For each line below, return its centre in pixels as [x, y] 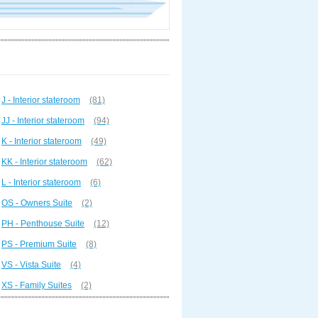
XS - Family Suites [37, 285]
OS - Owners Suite [37, 203]
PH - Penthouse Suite [43, 224]
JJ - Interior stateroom [43, 121]
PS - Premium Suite [39, 244]
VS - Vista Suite [31, 265]
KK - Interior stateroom [44, 162]
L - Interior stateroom [41, 182]
